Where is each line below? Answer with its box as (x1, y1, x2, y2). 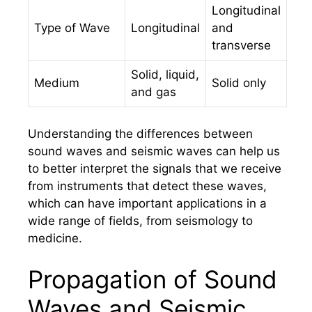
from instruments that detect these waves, (28, 178, 267, 193)
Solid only (212, 76, 266, 90)
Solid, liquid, (131, 68, 199, 81)
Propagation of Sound (28, 265, 277, 294)
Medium (34, 76, 79, 90)
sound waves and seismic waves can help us (28, 143, 280, 158)
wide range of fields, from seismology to (28, 213, 253, 228)
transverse (212, 38, 271, 52)
